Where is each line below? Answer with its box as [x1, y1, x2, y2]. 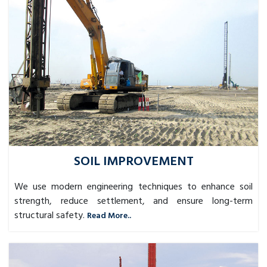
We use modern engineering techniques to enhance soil [14, 179, 253, 195]
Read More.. [87, 209, 131, 223]
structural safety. [14, 207, 85, 223]
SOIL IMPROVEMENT [73, 151, 194, 172]
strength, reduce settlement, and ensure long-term [14, 193, 253, 209]
